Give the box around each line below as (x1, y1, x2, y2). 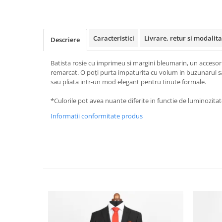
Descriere (51, 35, 80, 44)
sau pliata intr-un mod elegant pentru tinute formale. (51, 77, 206, 86)
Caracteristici (93, 34, 134, 43)
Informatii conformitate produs (51, 111, 143, 120)
